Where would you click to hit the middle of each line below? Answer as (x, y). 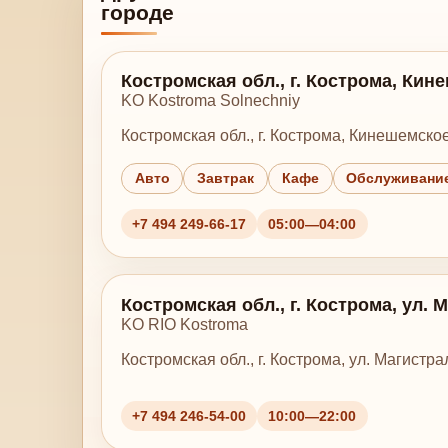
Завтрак (226, 179)
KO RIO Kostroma (184, 324)
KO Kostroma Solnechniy (210, 101)
